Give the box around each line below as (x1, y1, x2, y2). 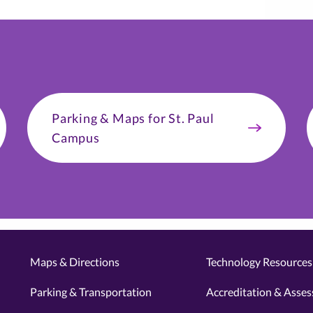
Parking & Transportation (29, 285, 152, 298)
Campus (52, 130, 100, 145)
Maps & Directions (29, 255, 119, 268)
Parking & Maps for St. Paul (52, 110, 214, 126)
